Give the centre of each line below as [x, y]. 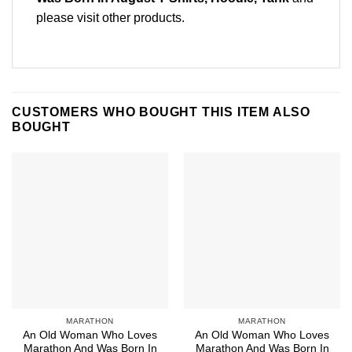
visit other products [129, 17]
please [57, 17]
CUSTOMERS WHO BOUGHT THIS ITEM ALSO [161, 112]
